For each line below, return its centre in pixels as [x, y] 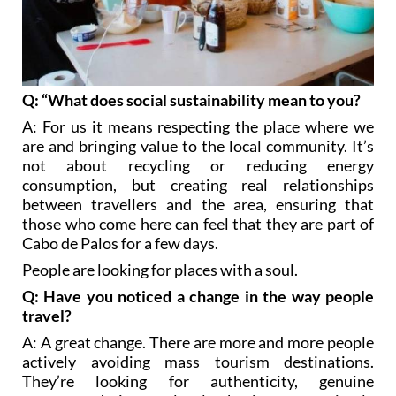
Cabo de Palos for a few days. [120, 244]
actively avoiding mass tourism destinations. [198, 362]
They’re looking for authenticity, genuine [198, 381]
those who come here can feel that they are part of [198, 224]
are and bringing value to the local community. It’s [198, 146]
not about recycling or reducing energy [198, 166]
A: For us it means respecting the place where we [198, 127]
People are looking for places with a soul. [160, 270]
